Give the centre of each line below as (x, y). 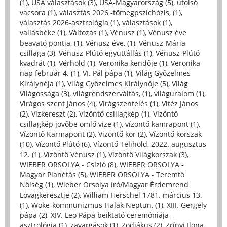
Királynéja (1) (42, 83)
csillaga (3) (37, 53)
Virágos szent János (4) (57, 103)
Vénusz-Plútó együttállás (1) (105, 53)
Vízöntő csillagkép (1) (114, 113)
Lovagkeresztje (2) (49, 195)
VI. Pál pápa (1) (107, 73)
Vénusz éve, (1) (110, 43)
